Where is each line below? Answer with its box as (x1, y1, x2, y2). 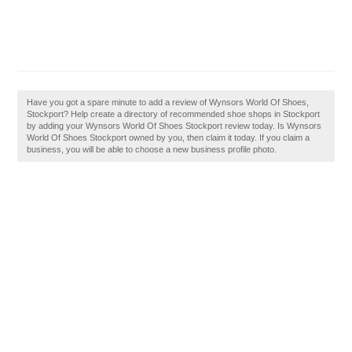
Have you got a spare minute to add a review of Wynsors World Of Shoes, (27, 97, 310, 107)
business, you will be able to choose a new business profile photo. (27, 145, 277, 154)
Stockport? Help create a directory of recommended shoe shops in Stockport (27, 109, 321, 119)
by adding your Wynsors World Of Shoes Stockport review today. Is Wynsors (27, 121, 322, 130)
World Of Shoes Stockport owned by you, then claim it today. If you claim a (27, 133, 310, 142)
